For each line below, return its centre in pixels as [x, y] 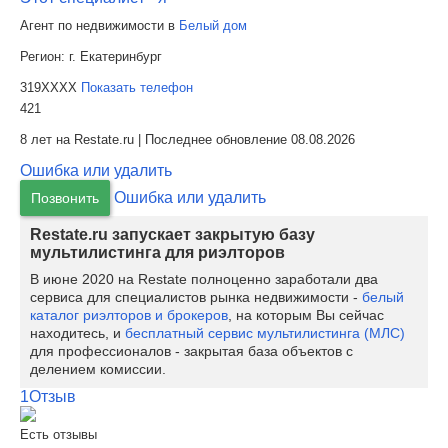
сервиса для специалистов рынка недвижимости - [196, 297]
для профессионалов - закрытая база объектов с [191, 351]
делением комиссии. [98, 369]
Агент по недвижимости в [99, 25]
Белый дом [213, 25]
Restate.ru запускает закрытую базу [172, 234]
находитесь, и [77, 333]
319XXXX [50, 87]
